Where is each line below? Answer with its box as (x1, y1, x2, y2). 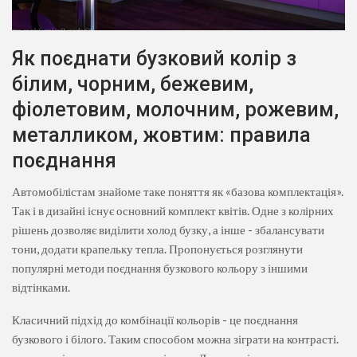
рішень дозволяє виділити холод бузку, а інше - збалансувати (12, 222, 324, 237)
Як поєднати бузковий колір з (12, 46, 296, 70)
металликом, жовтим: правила (12, 123, 311, 147)
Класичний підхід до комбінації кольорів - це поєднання (12, 312, 298, 327)
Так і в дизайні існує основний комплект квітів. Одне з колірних (12, 202, 334, 218)
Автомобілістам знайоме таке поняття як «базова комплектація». (12, 183, 343, 198)
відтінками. (12, 279, 70, 294)
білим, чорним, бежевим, (12, 72, 253, 96)
